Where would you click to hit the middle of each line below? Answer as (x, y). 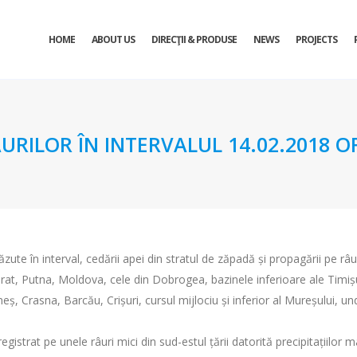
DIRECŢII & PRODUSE (194, 39)
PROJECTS (316, 39)
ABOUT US (113, 39)
